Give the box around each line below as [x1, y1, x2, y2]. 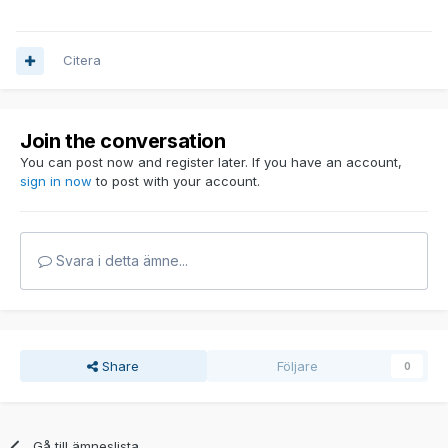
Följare [276, 358, 318, 375]
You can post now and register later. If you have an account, [20, 154, 402, 171]
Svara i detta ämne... [52, 252, 188, 270]
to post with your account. [92, 173, 260, 190]
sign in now [20, 173, 92, 190]
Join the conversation [20, 129, 226, 154]
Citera [63, 52, 101, 69]
